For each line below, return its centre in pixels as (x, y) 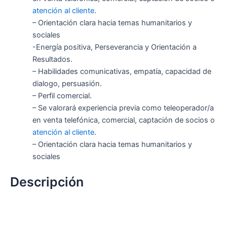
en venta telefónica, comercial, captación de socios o (123, 120)
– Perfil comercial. (62, 96)
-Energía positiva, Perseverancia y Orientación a (114, 47)
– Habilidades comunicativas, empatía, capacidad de (122, 72)
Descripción (47, 182)
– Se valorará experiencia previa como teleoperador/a (123, 108)
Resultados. (52, 60)
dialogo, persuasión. (67, 84)
